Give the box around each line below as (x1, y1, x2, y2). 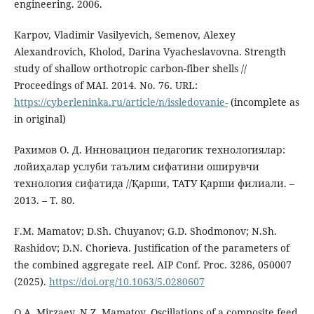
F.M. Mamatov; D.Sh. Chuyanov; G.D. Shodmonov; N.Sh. (13, 224, 277, 238)
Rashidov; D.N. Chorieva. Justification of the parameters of (13, 241, 289, 255)
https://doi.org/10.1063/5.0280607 (48, 275, 205, 289)
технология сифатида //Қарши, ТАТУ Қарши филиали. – (13, 177, 294, 191)
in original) (13, 112, 66, 126)
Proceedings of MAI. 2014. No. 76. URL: (13, 78, 198, 93)
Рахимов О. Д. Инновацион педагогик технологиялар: (13, 143, 285, 157)
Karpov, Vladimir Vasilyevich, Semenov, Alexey (13, 28, 235, 42)
